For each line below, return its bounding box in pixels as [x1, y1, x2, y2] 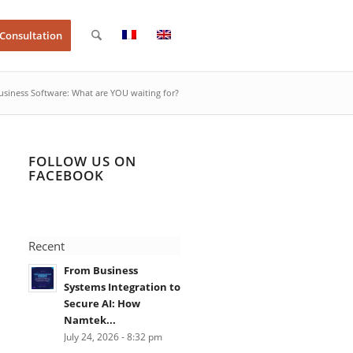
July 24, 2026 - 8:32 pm [63, 330, 162, 343]
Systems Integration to [63, 280, 180, 294]
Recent [28, 238, 65, 254]
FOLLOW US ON [28, 152, 136, 170]
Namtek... [63, 313, 116, 327]
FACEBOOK [28, 166, 104, 184]
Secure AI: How [63, 296, 140, 310]
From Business [63, 263, 138, 277]
